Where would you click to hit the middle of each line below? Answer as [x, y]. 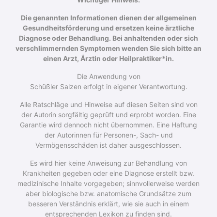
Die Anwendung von [108, 76]
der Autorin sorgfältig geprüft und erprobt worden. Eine [108, 114]
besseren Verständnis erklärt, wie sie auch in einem [108, 203]
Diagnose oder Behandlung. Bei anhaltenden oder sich [108, 38]
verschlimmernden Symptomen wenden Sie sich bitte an [108, 48]
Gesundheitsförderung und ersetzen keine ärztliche [108, 28]
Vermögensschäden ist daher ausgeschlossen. [108, 145]
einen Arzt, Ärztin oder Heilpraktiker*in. [108, 58]
